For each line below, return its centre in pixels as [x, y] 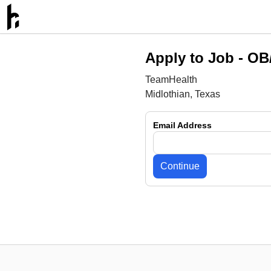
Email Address [182, 125]
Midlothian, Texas [183, 94]
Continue [180, 166]
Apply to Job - [196, 58]
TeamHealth [171, 80]
